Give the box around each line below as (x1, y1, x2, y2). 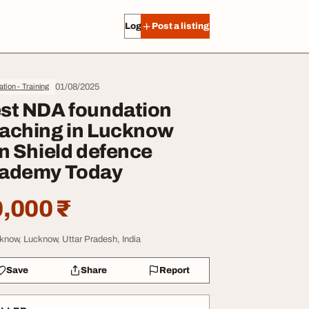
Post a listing (152, 21, 209, 31)
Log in (125, 21, 151, 31)
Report (159, 265, 190, 275)
